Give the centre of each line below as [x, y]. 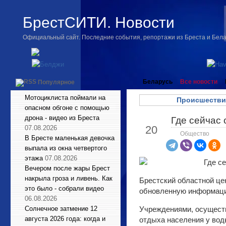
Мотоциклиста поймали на [65, 98]
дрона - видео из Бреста [62, 118]
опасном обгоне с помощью [67, 108]
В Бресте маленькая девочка [70, 138]
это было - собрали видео [64, 188]
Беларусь [158, 82]
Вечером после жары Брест [67, 168]
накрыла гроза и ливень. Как [69, 178]
